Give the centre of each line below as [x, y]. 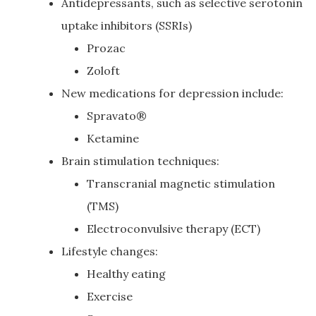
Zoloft [103, 71]
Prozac [106, 48]
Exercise [110, 296]
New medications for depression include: [172, 93]
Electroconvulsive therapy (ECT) [174, 229]
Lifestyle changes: [110, 251]
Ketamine [113, 138]
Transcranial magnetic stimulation [181, 183]
